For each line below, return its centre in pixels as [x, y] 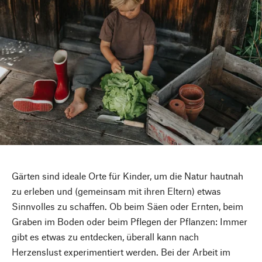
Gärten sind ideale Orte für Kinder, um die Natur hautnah [127, 175]
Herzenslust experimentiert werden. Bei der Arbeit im [121, 251]
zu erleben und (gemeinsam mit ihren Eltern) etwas [116, 191]
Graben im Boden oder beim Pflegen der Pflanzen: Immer [130, 221]
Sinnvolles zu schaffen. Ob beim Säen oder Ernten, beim [127, 206]
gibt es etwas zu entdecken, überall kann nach [105, 236]
